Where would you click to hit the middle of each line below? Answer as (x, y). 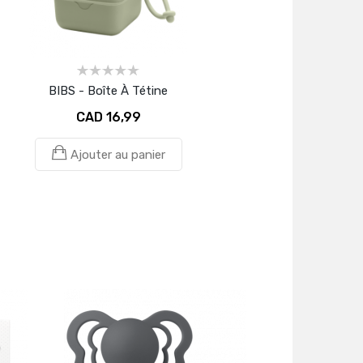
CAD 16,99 (108, 117)
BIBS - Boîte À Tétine (108, 91)
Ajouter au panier (117, 155)
